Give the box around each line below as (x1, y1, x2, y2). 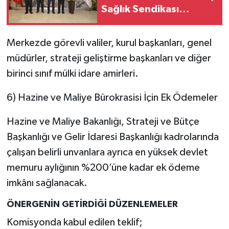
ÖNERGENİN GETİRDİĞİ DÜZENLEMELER (6, 200, 178, 210)
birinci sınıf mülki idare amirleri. (6, 68, 139, 79)
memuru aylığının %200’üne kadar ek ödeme (6, 163, 200, 173)
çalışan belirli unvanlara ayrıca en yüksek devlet (6, 147, 208, 158)
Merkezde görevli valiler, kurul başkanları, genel (6, 38, 212, 49)
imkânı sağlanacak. (6, 178, 87, 189)
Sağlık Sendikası (101, 4, 179, 14)
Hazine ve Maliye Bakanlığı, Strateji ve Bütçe (6, 117, 199, 127)
